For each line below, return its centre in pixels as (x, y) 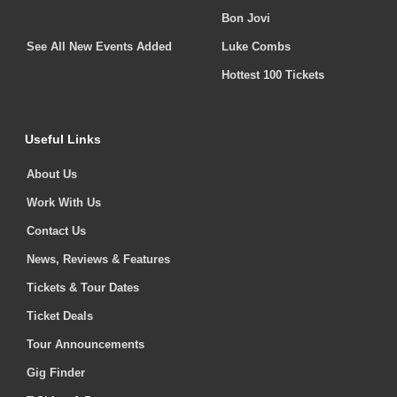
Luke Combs (256, 47)
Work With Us (64, 203)
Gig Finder (56, 373)
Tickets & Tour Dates (83, 288)
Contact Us (56, 231)
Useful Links (63, 140)
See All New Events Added (99, 47)
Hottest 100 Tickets (273, 75)
